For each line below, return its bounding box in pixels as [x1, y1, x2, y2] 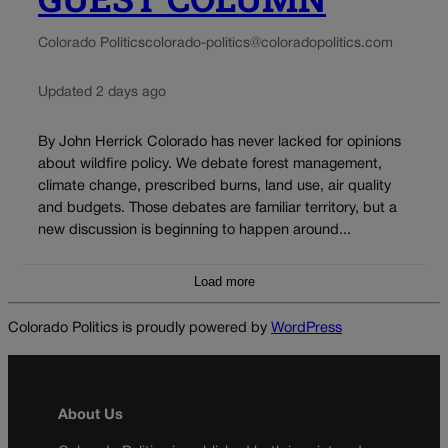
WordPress [271, 322, 342, 336]
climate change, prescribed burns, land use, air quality [38, 180, 391, 194]
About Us [58, 409, 123, 423]
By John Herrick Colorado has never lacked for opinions [38, 136, 401, 150]
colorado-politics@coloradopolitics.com [145, 37, 393, 51]
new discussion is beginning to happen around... [38, 224, 351, 238]
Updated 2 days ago [38, 86, 166, 100]
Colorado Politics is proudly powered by [8, 322, 271, 336]
